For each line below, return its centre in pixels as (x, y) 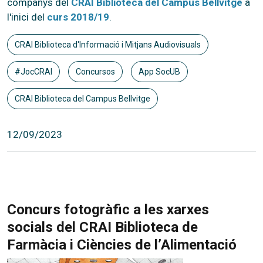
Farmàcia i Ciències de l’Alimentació (122, 245)
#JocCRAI (33, 71)
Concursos (95, 71)
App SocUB (159, 71)
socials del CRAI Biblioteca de (102, 227)
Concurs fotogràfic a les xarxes (108, 209)
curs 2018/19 (78, 17)
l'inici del (27, 17)
